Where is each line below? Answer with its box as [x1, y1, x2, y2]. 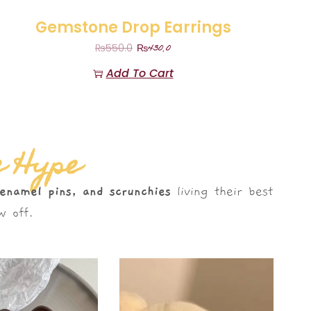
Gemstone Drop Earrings [35, 17, 231, 39]
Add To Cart [106, 65, 174, 82]
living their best [171, 183, 273, 199]
